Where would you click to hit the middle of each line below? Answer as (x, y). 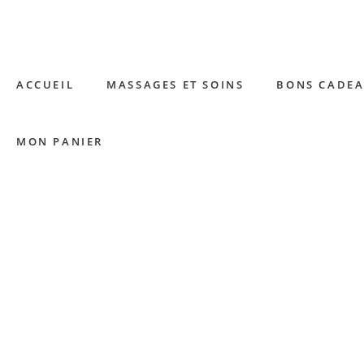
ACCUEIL (45, 84)
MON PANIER (60, 141)
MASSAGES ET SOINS (175, 84)
